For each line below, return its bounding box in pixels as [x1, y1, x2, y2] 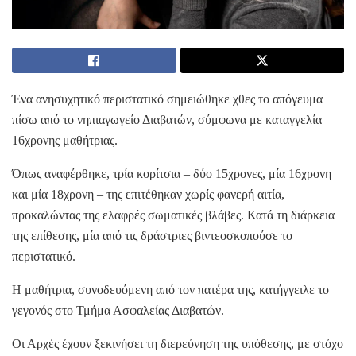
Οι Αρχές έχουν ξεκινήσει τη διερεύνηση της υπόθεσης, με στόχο [12, 336, 343, 350]
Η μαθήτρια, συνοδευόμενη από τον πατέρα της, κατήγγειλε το [12, 282, 329, 296]
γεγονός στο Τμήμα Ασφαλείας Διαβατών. [12, 303, 224, 317]
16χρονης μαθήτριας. [12, 133, 118, 147]
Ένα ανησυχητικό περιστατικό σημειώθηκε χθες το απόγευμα [12, 91, 323, 106]
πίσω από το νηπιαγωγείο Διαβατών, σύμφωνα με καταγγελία [12, 112, 322, 126]
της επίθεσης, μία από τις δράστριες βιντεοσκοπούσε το [12, 228, 292, 242]
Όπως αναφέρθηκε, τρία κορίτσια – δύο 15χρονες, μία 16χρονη [12, 166, 331, 180]
